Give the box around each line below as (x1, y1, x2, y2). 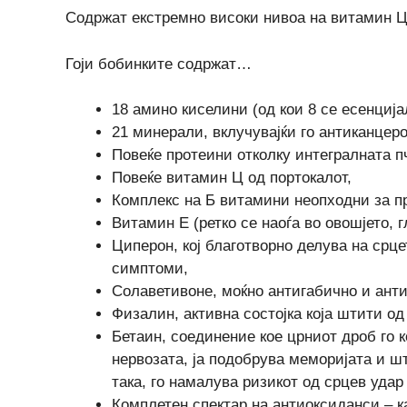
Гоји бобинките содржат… (65, 55, 252, 73)
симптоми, (112, 260, 188, 277)
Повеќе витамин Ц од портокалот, (112, 169, 352, 186)
